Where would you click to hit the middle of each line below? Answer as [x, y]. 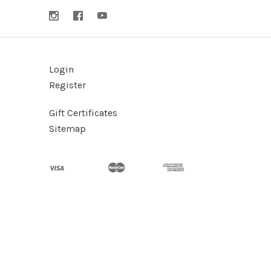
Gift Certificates [83, 113]
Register [67, 85]
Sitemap [67, 129]
